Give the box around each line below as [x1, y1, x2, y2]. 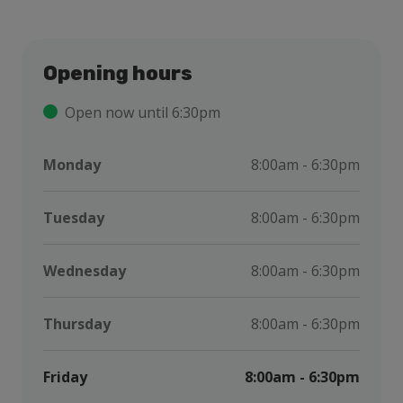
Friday [43, 367, 87, 388]
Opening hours [43, 61, 193, 86]
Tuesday [43, 208, 104, 228]
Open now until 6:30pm [65, 103, 220, 123]
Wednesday [43, 261, 126, 282]
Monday [43, 155, 101, 175]
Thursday [43, 314, 111, 335]
